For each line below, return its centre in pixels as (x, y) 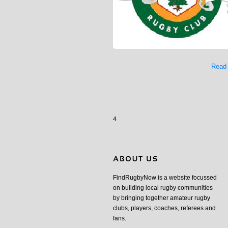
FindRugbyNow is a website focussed (165, 178)
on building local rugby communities (163, 188)
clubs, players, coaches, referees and (164, 208)
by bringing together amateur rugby (162, 198)
